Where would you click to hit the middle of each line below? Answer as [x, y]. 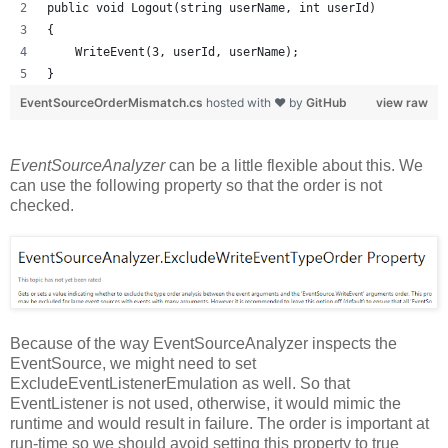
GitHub [326, 103]
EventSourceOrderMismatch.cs [113, 103]
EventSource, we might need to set [133, 364]
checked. [42, 206]
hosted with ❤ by [256, 103]
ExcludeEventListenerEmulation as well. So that [180, 384]
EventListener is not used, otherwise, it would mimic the [205, 404]
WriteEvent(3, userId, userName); [173, 52]
